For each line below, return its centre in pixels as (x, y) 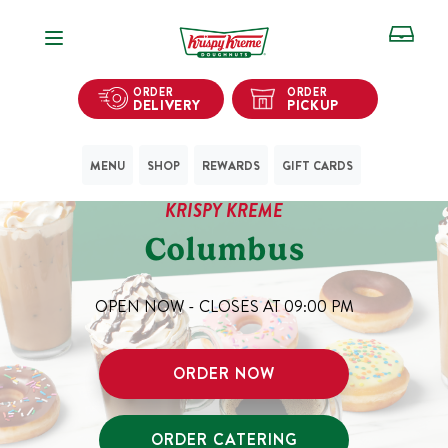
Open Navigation (129, 32)
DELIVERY (167, 104)
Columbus (224, 249)
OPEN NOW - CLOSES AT (189, 306)
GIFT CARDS (317, 165)
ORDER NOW (224, 373)
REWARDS (230, 165)
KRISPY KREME (224, 211)
